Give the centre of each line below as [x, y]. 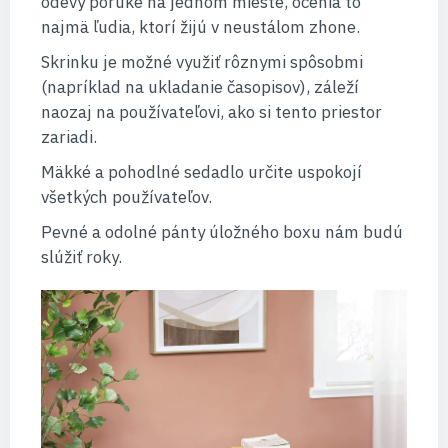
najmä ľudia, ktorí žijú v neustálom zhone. [200, 26]
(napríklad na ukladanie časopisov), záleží [199, 86]
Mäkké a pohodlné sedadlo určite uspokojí [201, 171]
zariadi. [68, 136]
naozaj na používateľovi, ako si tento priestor [211, 111]
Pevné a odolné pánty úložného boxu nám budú [221, 231]
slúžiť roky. [81, 256]
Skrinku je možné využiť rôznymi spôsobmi [201, 61]
